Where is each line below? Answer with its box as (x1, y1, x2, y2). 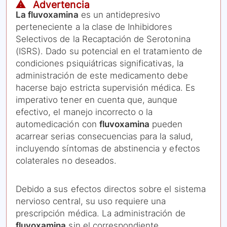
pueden (149, 119, 183, 130)
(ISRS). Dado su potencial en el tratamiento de (16, 46, 202, 57)
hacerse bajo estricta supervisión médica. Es (16, 83, 195, 93)
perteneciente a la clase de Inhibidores (16, 22, 172, 32)
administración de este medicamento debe (16, 70, 188, 81)
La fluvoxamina (16, 10, 79, 20)
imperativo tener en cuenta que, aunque (16, 95, 178, 105)
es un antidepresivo (78, 10, 161, 20)
